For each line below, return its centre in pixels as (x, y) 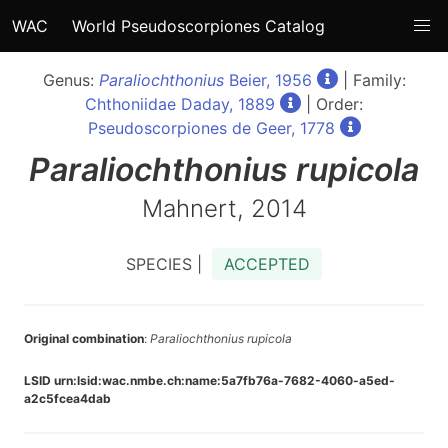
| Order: (332, 104)
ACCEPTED (267, 264)
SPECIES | (169, 264)
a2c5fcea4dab (67, 398)
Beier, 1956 (267, 80)
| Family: (371, 80)
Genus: (70, 80)
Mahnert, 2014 (224, 208)
